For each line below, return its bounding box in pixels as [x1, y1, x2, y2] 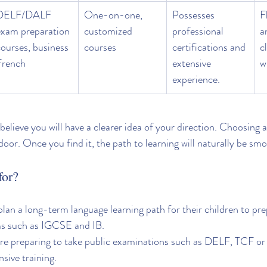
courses [84, 39, 116, 55]
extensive [172, 55, 213, 72]
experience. [172, 72, 220, 88]
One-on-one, [84, 7, 145, 23]
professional [172, 23, 226, 39]
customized [84, 23, 135, 39]
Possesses [172, 7, 217, 23]
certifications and [172, 39, 248, 55]
